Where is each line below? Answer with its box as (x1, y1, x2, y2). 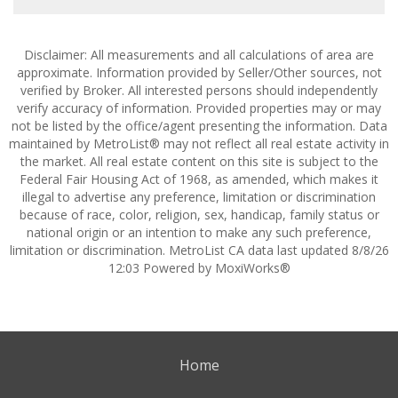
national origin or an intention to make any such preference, (27, 224, 371, 241)
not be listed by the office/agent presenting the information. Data (11, 117, 387, 134)
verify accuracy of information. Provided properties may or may (17, 99, 381, 116)
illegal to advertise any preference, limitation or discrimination (22, 188, 376, 205)
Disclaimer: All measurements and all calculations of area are (24, 46, 374, 63)
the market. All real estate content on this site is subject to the (20, 153, 378, 170)
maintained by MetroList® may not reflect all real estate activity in (9, 135, 389, 152)
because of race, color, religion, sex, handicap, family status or (19, 206, 379, 223)
